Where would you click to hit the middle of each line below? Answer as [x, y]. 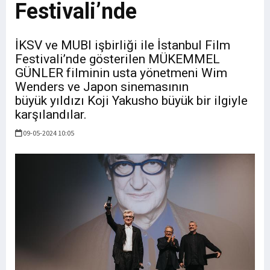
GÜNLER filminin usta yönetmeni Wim [121, 73]
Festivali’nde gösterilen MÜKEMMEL [118, 59]
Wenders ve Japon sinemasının [102, 87]
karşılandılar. [51, 115]
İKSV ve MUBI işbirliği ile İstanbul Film [123, 45]
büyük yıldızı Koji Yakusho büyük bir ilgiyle [131, 101]
